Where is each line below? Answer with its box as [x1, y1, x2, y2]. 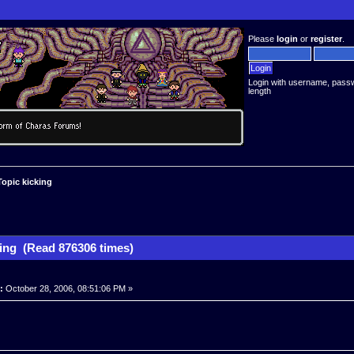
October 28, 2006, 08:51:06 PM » [3, 283, 134, 293]
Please [248, 34, 277, 43]
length [248, 86, 272, 96]
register [311, 34, 343, 43]
